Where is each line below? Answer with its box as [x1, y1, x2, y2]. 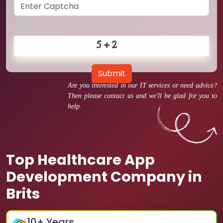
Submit [98, 68, 125, 79]
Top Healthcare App [6, 150, 155, 170]
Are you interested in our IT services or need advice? [68, 82, 217, 89]
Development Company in [6, 167, 202, 187]
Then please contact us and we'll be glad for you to [68, 92, 217, 100]
